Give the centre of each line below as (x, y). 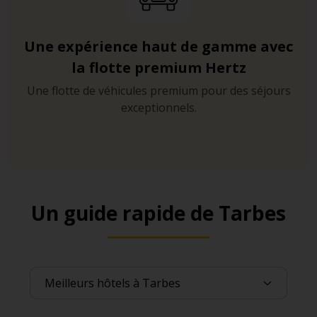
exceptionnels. (158, 108)
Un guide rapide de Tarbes (158, 213)
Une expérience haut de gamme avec (158, 47)
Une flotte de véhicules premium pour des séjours (158, 91)
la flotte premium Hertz (158, 68)
